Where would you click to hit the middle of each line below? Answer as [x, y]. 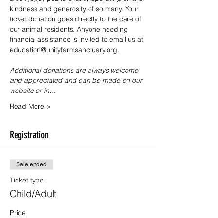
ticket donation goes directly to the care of [76, 19]
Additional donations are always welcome [75, 70]
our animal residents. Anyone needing [70, 29]
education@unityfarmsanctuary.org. [64, 50]
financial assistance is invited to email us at [77, 39]
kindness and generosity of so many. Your [75, 9]
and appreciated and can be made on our [77, 80]
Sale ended [31, 164]
